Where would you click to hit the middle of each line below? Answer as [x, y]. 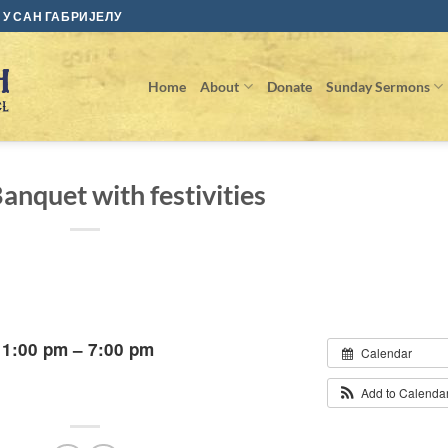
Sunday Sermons [377, 86]
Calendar [386, 353]
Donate [289, 86]
